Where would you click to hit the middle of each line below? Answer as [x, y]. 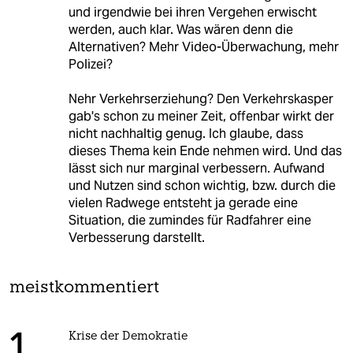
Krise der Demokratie [128, 336]
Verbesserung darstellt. [136, 237]
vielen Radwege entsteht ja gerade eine [183, 203]
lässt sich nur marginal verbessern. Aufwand [196, 168]
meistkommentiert [84, 288]
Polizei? [90, 64]
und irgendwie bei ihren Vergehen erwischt [192, 12]
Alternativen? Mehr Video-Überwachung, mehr [203, 46]
